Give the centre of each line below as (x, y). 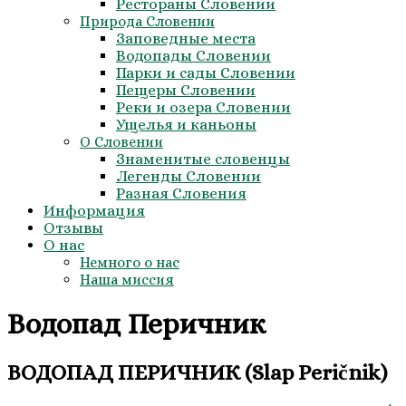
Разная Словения (181, 193)
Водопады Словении (193, 56)
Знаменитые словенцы (203, 159)
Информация (94, 211)
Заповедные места (186, 39)
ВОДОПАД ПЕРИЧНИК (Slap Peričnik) (199, 372)
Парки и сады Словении (206, 73)
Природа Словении (147, 21)
